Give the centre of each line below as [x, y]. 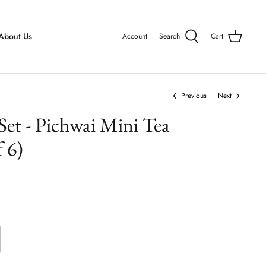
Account [135, 36]
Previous [194, 96]
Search [170, 36]
